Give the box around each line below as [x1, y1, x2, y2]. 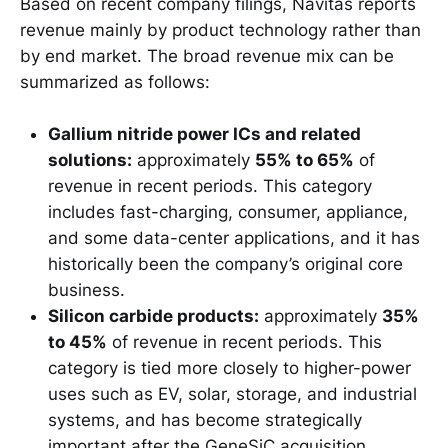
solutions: [48, 150, 132, 171]
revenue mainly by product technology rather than [20, 19, 421, 40]
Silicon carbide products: [48, 306, 259, 327]
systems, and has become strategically [48, 410, 362, 431]
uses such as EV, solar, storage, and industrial [48, 384, 417, 405]
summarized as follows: [20, 71, 210, 92]
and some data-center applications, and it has [48, 228, 420, 249]
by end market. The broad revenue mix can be [20, 45, 394, 66]
